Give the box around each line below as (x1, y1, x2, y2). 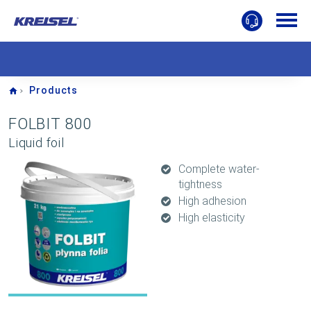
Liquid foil (8, 135, 65, 150)
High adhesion (178, 194, 246, 208)
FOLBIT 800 (8, 115, 92, 133)
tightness (178, 178, 222, 191)
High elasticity (178, 211, 245, 224)
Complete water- (178, 162, 260, 176)
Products (29, 85, 78, 96)
